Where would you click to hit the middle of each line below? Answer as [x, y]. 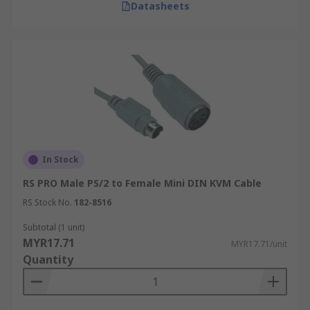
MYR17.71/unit [259, 244]
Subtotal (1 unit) [54, 227]
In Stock [61, 159]
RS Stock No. [47, 202]
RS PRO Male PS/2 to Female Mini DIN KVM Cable [142, 183]
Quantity [48, 259]
